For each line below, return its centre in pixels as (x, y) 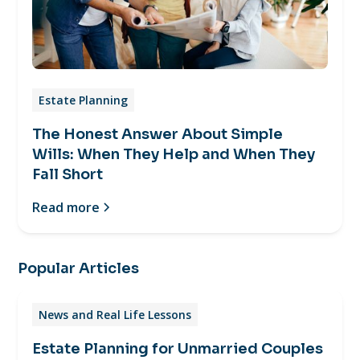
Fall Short (68, 174)
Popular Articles (79, 268)
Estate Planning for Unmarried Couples (178, 348)
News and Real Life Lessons (115, 314)
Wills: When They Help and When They (174, 154)
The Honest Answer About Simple (158, 134)
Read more (66, 207)
